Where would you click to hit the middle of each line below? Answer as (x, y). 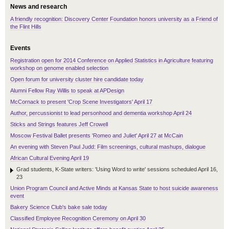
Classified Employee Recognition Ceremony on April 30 (78, 219)
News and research (39, 7)
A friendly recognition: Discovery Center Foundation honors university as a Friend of (114, 19)
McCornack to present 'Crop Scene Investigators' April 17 (81, 102)
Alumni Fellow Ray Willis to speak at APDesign (67, 91)
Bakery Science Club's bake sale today (59, 207)
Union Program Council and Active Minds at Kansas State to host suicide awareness (114, 188)
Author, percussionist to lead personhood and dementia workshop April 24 (101, 113)
